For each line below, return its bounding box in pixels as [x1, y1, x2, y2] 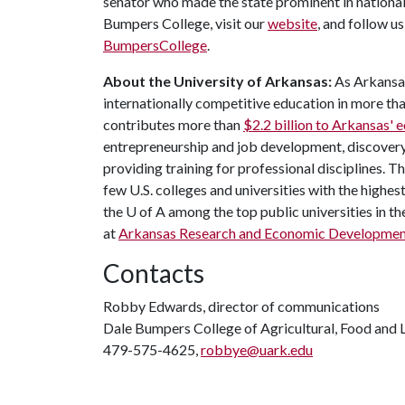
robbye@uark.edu [201, 341, 313, 358]
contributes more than [103, 116, 243, 133]
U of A [126, 202, 165, 220]
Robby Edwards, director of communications [103, 297, 380, 315]
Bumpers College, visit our [103, 14, 268, 32]
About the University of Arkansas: [103, 72, 332, 89]
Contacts [103, 258, 204, 288]
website [268, 14, 317, 32]
